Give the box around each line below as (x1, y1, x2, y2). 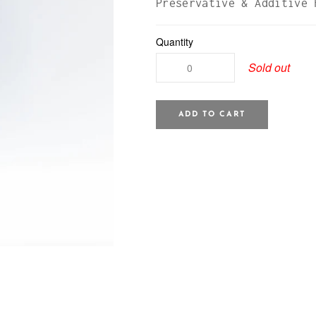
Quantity (155, 35, 193, 49)
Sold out (248, 59, 290, 75)
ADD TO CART (178, 110, 245, 119)
